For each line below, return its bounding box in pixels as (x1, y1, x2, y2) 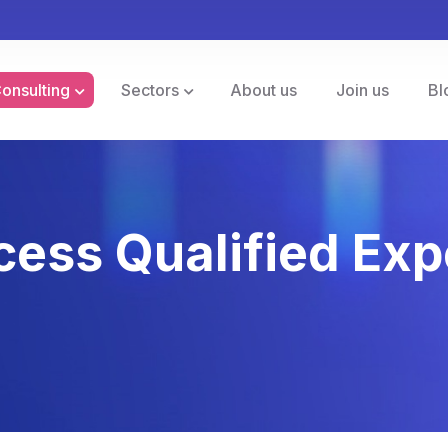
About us (229, 80, 297, 100)
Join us (335, 80, 389, 100)
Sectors (120, 80, 179, 100)
